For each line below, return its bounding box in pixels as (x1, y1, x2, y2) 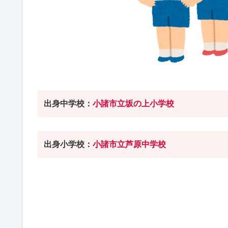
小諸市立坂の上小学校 (93, 99, 174, 108)
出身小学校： (44, 140, 93, 149)
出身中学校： (44, 99, 93, 108)
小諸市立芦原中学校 (93, 140, 166, 149)
